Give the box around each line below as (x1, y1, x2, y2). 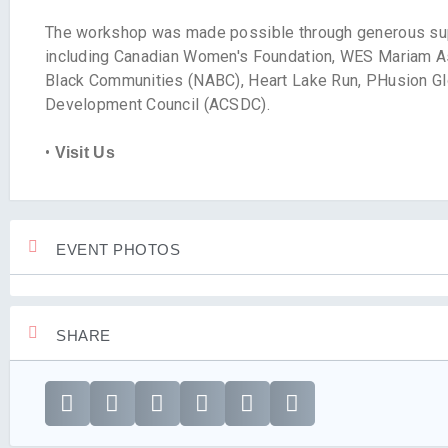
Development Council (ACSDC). (45, 95, 270, 115)
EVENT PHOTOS (56, 241, 180, 259)
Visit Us (54, 144, 115, 162)
